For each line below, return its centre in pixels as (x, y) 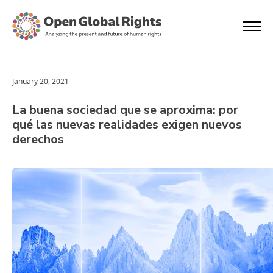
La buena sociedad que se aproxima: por (125, 110)
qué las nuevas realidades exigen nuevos (127, 125)
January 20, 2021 (41, 81)
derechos (38, 139)
